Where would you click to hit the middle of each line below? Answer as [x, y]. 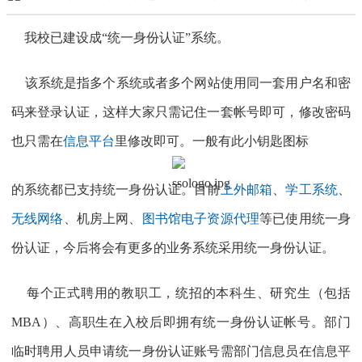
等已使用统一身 [305, 219]
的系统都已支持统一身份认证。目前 [116, 190]
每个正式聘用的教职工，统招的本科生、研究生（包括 [181, 293]
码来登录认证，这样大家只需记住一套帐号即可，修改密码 [181, 112]
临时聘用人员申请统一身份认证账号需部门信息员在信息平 [181, 351]
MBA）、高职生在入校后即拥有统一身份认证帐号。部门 [181, 322]
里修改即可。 [154, 141]
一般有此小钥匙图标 [250, 141]
